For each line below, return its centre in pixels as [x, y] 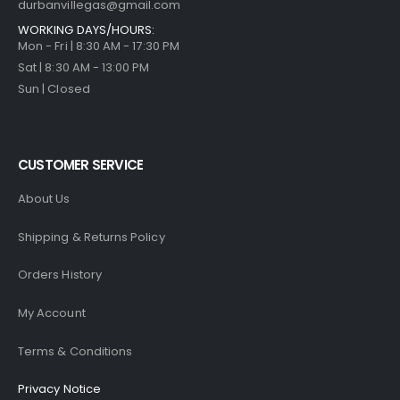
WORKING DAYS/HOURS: [87, 29]
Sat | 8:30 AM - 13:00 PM [84, 67]
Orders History [60, 275]
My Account [52, 313]
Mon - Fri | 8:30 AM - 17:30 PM [99, 46]
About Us [44, 199]
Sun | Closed [54, 88]
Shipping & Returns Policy [92, 237]
